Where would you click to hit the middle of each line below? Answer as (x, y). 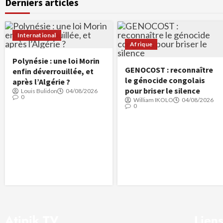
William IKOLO (153, 100)
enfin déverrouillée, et (53, 71)
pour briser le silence (163, 90)
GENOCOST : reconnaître (169, 69)
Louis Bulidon (39, 91)
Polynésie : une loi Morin (56, 60)
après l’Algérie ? (41, 81)
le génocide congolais (165, 80)
